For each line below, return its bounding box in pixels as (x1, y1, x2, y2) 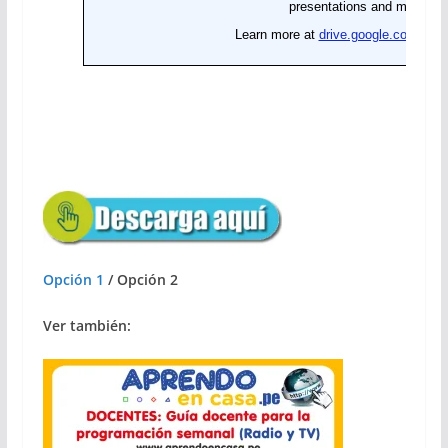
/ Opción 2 (103, 269, 178, 289)
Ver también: (42, 315, 131, 335)
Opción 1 (42, 269, 104, 289)
